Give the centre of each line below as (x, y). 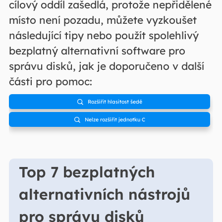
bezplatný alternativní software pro (97, 51)
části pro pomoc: (50, 82)
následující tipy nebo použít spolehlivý (104, 35)
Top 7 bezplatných (87, 172)
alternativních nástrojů (104, 194)
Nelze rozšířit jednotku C (114, 119)
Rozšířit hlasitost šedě (114, 101)
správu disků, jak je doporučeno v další (106, 66)
